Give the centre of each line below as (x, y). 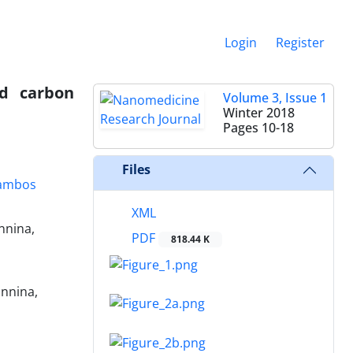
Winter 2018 (259, 112)
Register (300, 42)
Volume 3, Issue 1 (275, 97)
